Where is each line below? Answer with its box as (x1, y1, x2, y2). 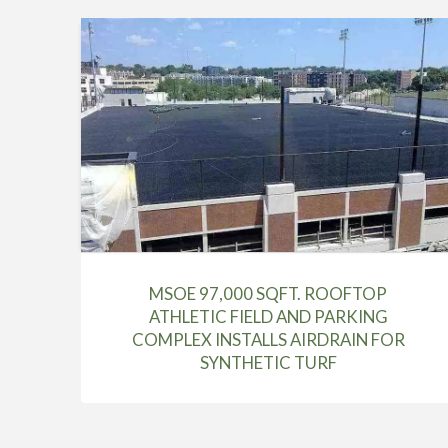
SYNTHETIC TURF (199, 352, 337, 374)
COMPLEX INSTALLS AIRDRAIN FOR (131, 329, 405, 351)
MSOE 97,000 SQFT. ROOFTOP (149, 283, 388, 305)
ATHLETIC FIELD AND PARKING (148, 306, 388, 328)
